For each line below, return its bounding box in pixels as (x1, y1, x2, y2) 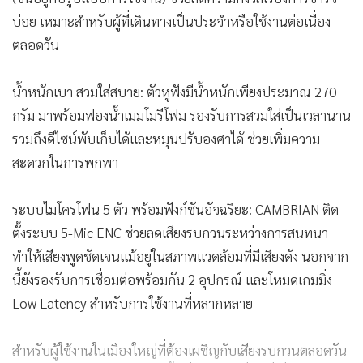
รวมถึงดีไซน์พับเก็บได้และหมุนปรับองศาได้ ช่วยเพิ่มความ (12, 129, 320, 147)
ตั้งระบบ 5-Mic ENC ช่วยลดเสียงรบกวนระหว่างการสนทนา (12, 223, 328, 241)
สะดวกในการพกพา (12, 152, 118, 171)
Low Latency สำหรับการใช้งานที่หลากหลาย (12, 293, 253, 312)
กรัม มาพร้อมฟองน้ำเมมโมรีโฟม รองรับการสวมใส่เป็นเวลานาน (12, 105, 351, 124)
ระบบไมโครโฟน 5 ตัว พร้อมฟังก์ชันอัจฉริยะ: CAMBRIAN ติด (12, 199, 339, 218)
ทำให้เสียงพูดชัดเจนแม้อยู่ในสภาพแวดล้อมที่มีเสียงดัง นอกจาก (12, 246, 348, 265)
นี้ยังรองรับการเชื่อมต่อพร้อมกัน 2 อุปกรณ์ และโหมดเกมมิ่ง (12, 270, 332, 288)
